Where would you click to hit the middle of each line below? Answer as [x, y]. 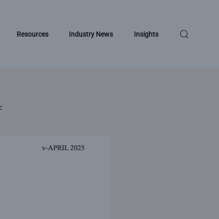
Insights [146, 34]
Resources [32, 34]
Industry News [91, 34]
